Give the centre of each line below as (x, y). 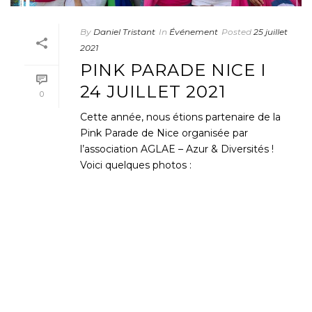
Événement (194, 31)
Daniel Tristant (124, 31)
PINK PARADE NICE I (173, 70)
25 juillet (271, 31)
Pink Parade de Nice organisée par (164, 133)
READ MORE (184, 208)
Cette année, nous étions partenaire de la (180, 117)
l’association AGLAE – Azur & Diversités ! (177, 149)
